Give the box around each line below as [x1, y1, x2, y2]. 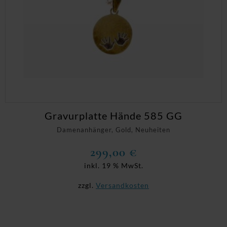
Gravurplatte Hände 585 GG [45, 109, 182, 122]
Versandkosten [96, 180, 149, 190]
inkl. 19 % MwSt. [84, 161, 143, 170]
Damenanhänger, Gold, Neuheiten [57, 126, 170, 134]
